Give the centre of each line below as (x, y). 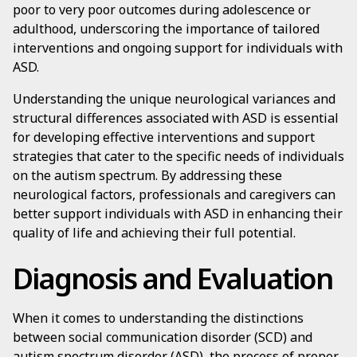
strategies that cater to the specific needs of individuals (178, 156)
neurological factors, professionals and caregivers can (174, 194)
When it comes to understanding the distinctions (158, 318)
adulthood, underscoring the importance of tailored (166, 29)
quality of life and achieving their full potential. (154, 233)
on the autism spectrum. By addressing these (147, 175)
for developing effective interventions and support (164, 137)
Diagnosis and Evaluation (173, 279)
